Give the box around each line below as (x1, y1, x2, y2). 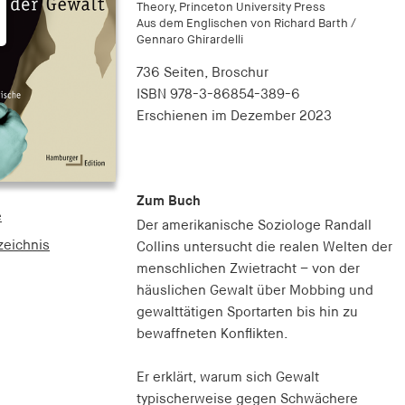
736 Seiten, (136, 66, 212, 80)
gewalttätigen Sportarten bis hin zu (136, 305, 358, 319)
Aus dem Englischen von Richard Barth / (136, 18, 356, 31)
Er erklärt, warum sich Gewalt (136, 370, 319, 384)
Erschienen (136, 109, 212, 124)
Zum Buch (136, 194, 201, 209)
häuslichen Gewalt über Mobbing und (136, 283, 373, 297)
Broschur (211, 66, 268, 80)
